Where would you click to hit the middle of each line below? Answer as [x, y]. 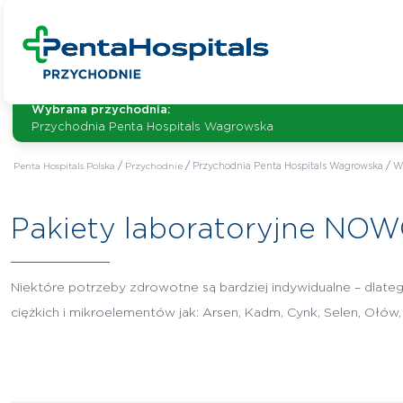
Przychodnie [153, 166]
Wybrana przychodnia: [101, 110]
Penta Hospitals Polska [64, 166]
